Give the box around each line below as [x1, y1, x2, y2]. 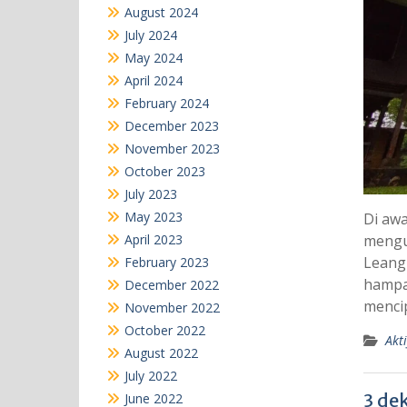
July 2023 [124, 184, 177, 203]
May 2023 [124, 207, 183, 225]
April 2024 [124, 71, 183, 89]
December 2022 [124, 275, 219, 293]
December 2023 [124, 116, 219, 134]
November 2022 [124, 298, 220, 316]
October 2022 [124, 321, 205, 339]
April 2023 [124, 230, 183, 248]
